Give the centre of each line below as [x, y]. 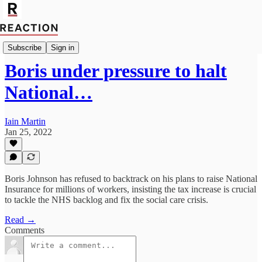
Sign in [63, 47]
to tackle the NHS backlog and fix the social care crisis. [106, 200]
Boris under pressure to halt [116, 71]
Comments [25, 230]
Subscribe [25, 47]
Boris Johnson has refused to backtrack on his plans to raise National [131, 179]
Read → [20, 220]
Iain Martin [25, 121]
